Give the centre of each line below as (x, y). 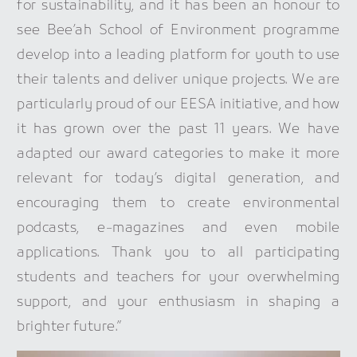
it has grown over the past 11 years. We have (178, 129)
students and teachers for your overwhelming (178, 277)
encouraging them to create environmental (178, 203)
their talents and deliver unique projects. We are (178, 80)
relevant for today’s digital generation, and (178, 178)
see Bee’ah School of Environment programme (178, 30)
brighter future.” (69, 327)
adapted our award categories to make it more (178, 154)
